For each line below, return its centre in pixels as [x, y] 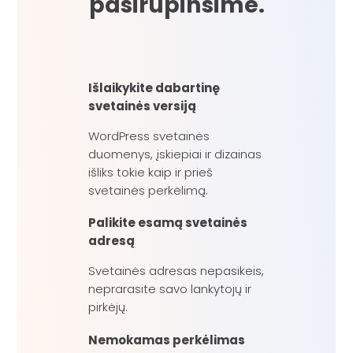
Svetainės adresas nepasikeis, [176, 271]
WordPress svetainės [149, 136]
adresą [112, 241]
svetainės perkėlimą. [149, 190]
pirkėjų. [108, 307]
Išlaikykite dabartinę [154, 87]
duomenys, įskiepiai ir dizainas [175, 154]
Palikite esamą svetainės [168, 223]
